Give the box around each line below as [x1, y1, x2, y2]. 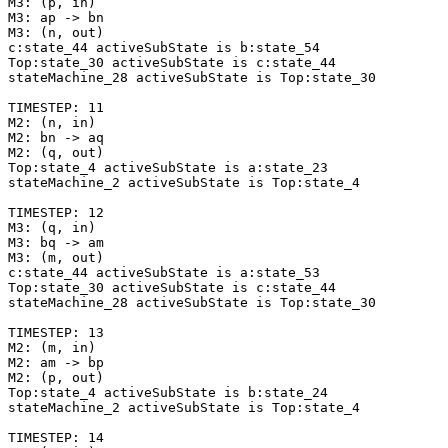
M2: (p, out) [8, 370, 104, 386]
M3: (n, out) [8, 25, 104, 41]
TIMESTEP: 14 [8, 430, 104, 446]
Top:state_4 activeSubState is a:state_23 [8, 160, 328, 176]
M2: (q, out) [8, 145, 104, 161]
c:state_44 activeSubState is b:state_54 [8, 40, 320, 56]
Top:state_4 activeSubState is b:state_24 [8, 385, 328, 401]
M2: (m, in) [8, 340, 96, 356]
